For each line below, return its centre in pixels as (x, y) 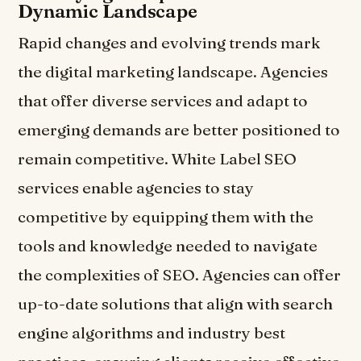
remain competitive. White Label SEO (158, 159)
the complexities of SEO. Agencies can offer (180, 275)
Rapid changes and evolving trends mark (170, 43)
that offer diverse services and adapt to (163, 101)
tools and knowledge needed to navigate (168, 246)
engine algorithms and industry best (152, 333)
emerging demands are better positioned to (179, 130)
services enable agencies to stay (136, 188)
